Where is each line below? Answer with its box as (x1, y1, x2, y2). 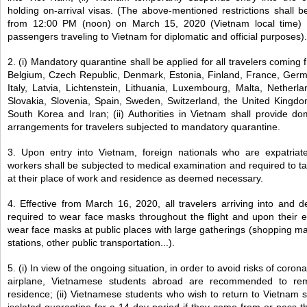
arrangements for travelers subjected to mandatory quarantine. (8, 121, 280, 132)
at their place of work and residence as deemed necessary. (8, 173, 263, 184)
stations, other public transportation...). (8, 237, 175, 248)
